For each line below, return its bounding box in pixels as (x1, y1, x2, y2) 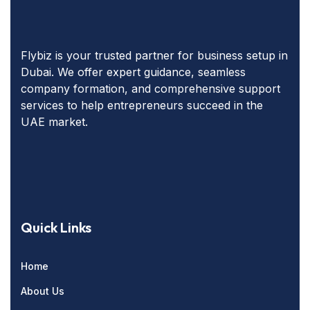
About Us (21, 285, 64, 297)
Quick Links (21, 219, 91, 236)
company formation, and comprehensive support (21, 82, 280, 95)
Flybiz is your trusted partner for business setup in (21, 48, 288, 62)
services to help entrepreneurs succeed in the (21, 98, 263, 112)
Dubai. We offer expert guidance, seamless (21, 65, 246, 79)
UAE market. (21, 115, 88, 129)
